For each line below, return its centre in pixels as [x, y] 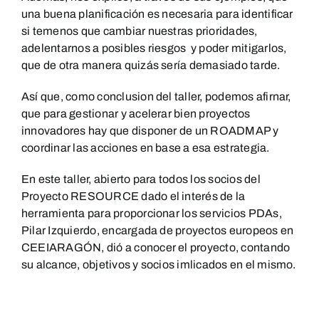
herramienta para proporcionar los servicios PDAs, [152, 213]
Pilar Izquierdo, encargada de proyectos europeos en [158, 230]
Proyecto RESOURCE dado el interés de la [134, 196]
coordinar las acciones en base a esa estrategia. [146, 147]
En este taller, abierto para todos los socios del [141, 179]
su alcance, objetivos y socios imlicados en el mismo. [159, 264]
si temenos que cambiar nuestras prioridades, [140, 31]
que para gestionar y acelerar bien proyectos [136, 113]
